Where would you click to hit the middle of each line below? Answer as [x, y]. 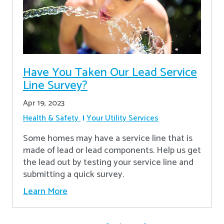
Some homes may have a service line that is [108, 138]
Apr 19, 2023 [44, 103]
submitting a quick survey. [73, 174]
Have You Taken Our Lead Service [110, 72]
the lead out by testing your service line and [108, 162]
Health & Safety [51, 118]
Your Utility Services [122, 118]
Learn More [45, 191]
